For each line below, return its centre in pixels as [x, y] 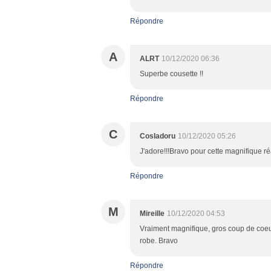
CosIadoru [158, 136]
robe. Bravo [159, 241]
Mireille [152, 214]
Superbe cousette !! [171, 74]
